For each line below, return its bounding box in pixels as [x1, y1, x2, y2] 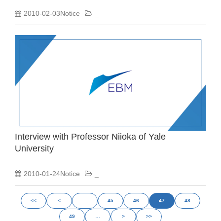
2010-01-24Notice [24, 170, 80, 178]
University [15, 144, 54, 153]
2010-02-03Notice [24, 9, 80, 17]
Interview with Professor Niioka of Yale [15, 132, 166, 142]
